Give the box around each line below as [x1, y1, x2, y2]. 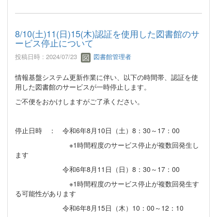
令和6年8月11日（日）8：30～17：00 [15, 164, 180, 174]
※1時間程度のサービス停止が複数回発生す [15, 178, 199, 188]
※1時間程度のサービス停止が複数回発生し [15, 139, 199, 150]
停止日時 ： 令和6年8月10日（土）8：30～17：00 [15, 125, 180, 135]
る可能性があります [15, 188, 76, 198]
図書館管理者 [92, 52, 131, 62]
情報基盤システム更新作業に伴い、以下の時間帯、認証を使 [15, 72, 198, 82]
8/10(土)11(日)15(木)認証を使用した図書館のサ [15, 27, 200, 40]
